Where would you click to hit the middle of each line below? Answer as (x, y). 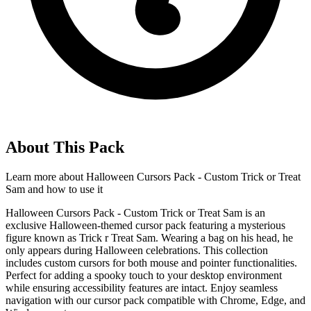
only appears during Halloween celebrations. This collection (137, 251)
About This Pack (65, 148)
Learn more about (46, 177)
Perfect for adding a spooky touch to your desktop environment (144, 276)
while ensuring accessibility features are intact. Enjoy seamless (142, 288)
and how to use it (64, 190)
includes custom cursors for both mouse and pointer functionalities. (151, 263)
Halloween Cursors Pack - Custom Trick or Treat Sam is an (135, 213)
